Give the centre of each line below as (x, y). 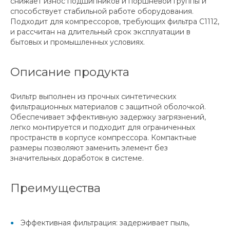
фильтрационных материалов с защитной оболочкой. (108, 107)
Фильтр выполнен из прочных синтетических (93, 97)
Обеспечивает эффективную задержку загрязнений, (108, 117)
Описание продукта (70, 72)
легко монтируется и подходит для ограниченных (103, 128)
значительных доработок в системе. (77, 158)
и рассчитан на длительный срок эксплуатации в (100, 32)
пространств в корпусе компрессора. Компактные (103, 138)
